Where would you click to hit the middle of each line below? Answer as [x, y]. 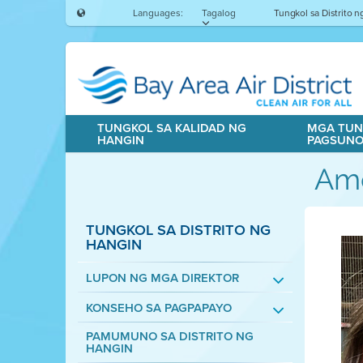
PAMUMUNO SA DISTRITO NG [169, 336]
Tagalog [218, 13]
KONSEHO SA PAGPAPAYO [158, 308]
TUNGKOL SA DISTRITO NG [178, 230]
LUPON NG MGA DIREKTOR [162, 278]
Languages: [158, 13]
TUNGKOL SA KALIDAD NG [171, 128]
